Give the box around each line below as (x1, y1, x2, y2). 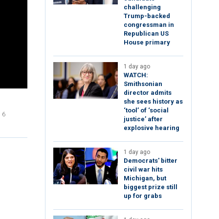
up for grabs (124, 192, 162, 200)
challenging (124, 3, 161, 11)
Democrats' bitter (124, 157, 177, 165)
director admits (124, 89, 172, 97)
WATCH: (124, 71, 148, 79)
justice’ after (124, 115, 163, 123)
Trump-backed (124, 12, 170, 20)
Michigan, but (124, 175, 166, 182)
